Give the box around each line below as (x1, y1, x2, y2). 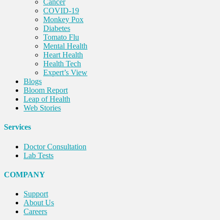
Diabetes (43, 24, 70, 32)
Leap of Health (24, 94, 70, 103)
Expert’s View (43, 68, 87, 77)
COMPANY (4, 170, 45, 179)
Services (4, 123, 31, 132)
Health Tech (43, 59, 81, 68)
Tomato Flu (43, 32, 79, 41)
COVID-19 (43, 6, 79, 15)
